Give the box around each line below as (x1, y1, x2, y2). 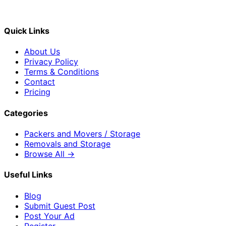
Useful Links (4, 169, 52, 180)
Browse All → (24, 148, 75, 159)
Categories (4, 107, 48, 118)
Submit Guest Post (24, 200, 95, 211)
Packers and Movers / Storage (24, 128, 140, 139)
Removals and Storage (24, 138, 110, 149)
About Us (24, 46, 60, 57)
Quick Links (4, 26, 49, 36)
